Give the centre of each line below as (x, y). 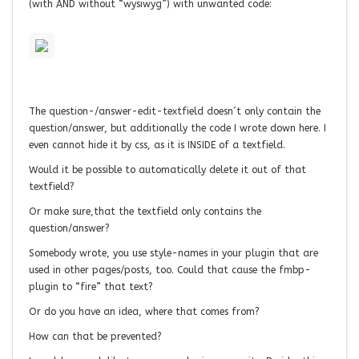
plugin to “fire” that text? (91, 286)
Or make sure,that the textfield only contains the (145, 211)
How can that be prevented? (95, 336)
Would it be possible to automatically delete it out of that (167, 169)
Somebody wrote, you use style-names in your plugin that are (173, 253)
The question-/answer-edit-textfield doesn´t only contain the (175, 111)
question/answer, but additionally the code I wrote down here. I (177, 128)
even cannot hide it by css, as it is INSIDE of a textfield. (157, 145)
